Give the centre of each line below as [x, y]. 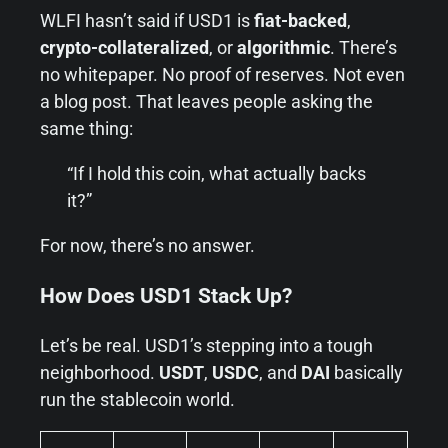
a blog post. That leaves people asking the [206, 101]
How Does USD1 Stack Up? [166, 295]
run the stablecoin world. [137, 399]
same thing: [86, 128]
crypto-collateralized [124, 47]
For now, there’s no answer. [147, 245]
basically [366, 372]
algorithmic [283, 47]
